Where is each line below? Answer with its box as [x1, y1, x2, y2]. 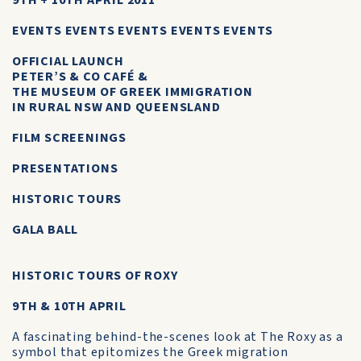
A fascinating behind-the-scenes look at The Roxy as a [12, 328, 343, 346]
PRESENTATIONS [12, 160, 118, 177]
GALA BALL [12, 221, 79, 239]
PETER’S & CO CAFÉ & [12, 68, 149, 85]
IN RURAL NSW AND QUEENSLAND [12, 98, 221, 116]
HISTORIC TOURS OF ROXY [12, 267, 178, 284]
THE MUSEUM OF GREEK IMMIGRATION [12, 83, 253, 101]
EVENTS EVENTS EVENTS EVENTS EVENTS [12, 22, 274, 39]
